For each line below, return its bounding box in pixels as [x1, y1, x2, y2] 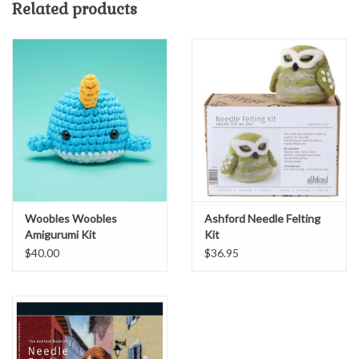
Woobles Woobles [25, 212, 117, 226]
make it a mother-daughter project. [12, 10, 189, 24]
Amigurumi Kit [25, 228, 96, 242]
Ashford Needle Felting [204, 212, 321, 226]
